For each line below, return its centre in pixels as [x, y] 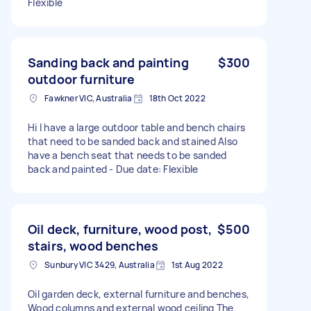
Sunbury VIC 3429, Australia [100, 264]
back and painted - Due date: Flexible [113, 169]
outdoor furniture [82, 79]
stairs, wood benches [93, 245]
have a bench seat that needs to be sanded [127, 155]
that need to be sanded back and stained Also [133, 141]
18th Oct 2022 [177, 98]
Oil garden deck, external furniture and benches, [138, 294]
